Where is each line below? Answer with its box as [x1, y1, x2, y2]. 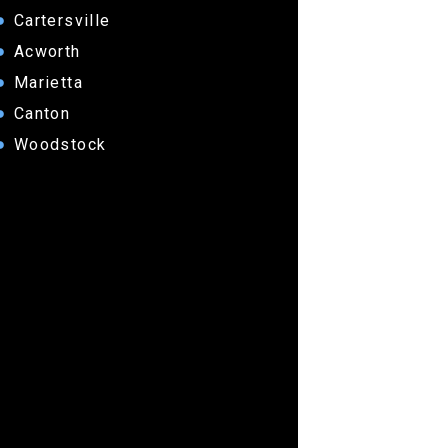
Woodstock [13, 135, 107, 154]
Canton [13, 104, 71, 123]
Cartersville [13, 11, 111, 30]
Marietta [13, 73, 83, 92]
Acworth [13, 42, 81, 61]
